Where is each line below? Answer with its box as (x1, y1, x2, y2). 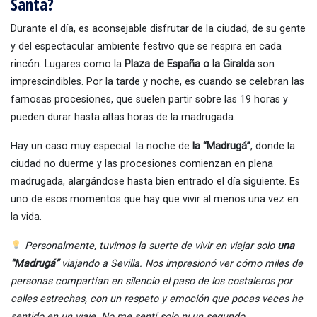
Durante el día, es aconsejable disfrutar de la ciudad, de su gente (11, 22, 306, 35)
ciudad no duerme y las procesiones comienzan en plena (11, 157, 273, 170)
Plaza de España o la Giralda (125, 57, 255, 70)
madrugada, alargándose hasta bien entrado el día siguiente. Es (11, 175, 300, 188)
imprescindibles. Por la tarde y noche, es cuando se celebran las (11, 75, 304, 88)
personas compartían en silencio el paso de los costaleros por (11, 275, 292, 287)
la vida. (11, 210, 42, 223)
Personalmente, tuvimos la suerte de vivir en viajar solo (25, 239, 275, 252)
